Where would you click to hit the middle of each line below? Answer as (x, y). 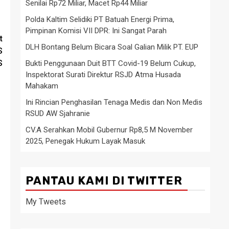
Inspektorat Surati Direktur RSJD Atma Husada (103, 74)
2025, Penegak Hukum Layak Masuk (85, 141)
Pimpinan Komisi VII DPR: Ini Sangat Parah (96, 30)
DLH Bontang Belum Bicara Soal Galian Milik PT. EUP (112, 47)
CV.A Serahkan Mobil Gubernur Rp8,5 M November (109, 130)
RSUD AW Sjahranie (58, 113)
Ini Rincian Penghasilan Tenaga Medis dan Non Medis (114, 102)
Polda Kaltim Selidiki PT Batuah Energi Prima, (100, 19)
